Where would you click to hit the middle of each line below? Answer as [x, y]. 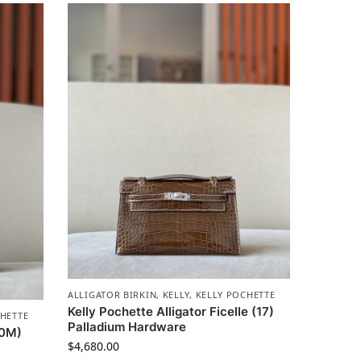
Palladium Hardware [127, 326]
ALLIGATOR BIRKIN [112, 294]
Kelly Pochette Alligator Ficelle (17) [171, 311]
